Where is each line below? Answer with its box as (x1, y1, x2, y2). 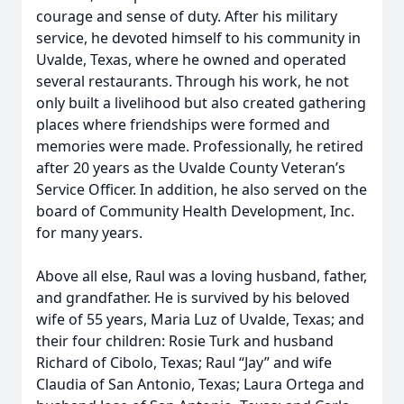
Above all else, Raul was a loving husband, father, (36, 266, 367, 286)
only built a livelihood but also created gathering (36, 93, 366, 113)
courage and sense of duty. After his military (36, 6, 337, 26)
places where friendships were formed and (36, 115, 330, 134)
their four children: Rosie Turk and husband (36, 331, 334, 351)
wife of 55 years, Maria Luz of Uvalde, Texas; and (36, 309, 364, 329)
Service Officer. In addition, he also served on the (36, 179, 367, 199)
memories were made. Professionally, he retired (36, 136, 363, 156)
